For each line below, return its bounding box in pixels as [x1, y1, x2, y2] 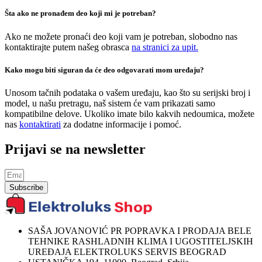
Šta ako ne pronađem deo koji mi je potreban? [5, 9, 156, 18]
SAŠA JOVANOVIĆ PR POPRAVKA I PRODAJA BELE [28, 225, 251, 236]
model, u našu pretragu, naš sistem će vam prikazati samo [5, 98, 215, 108]
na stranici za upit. [132, 42, 198, 52]
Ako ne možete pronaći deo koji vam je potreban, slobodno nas [5, 31, 237, 42]
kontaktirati [19, 119, 61, 129]
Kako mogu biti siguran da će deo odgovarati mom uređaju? [5, 65, 204, 74]
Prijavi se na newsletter [5, 141, 146, 157]
